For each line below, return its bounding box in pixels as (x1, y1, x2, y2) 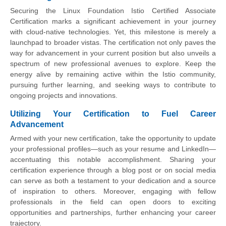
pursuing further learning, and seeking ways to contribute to (10, 81, 216, 89)
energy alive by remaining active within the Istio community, (10, 70, 216, 79)
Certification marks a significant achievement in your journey (10, 17, 216, 26)
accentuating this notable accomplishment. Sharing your (10, 155, 216, 163)
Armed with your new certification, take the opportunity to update (10, 134, 216, 142)
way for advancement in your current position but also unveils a (10, 49, 216, 58)
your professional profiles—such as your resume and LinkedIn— (10, 144, 216, 153)
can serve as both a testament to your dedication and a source (10, 176, 216, 185)
